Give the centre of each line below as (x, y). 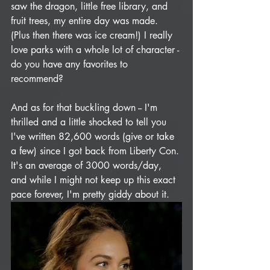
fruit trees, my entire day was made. (86, 21)
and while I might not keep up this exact (95, 180)
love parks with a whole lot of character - (96, 50)
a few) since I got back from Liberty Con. (96, 151)
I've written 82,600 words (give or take (94, 137)
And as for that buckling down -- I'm (86, 108)
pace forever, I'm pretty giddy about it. (92, 194)
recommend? (37, 79)
